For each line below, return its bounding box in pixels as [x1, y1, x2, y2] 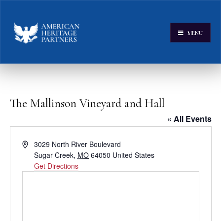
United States [112, 150, 155, 160]
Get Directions [34, 161, 79, 171]
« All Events [167, 113, 212, 125]
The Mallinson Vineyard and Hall [9, 96, 165, 111]
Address [21, 139, 47, 149]
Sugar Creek [34, 150, 74, 160]
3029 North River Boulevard [34, 139, 121, 149]
